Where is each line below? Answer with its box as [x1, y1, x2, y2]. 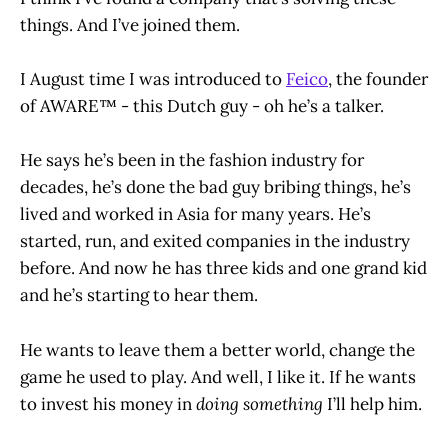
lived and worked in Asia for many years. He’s [20, 203, 371, 226]
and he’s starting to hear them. [20, 284, 262, 307]
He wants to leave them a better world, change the [20, 338, 415, 361]
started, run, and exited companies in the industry [20, 230, 410, 253]
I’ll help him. [327, 392, 426, 415]
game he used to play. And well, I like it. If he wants [20, 365, 416, 388]
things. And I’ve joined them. [20, 14, 244, 37]
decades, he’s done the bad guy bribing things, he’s [20, 176, 411, 199]
